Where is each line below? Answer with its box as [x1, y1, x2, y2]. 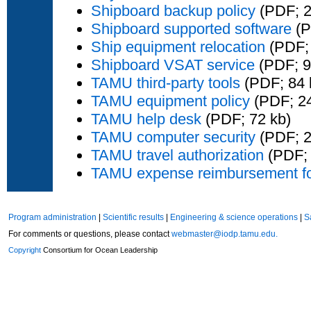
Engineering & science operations [170, 212, 298, 222]
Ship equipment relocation [91, 37, 265, 56]
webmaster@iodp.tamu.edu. [171, 229, 278, 239]
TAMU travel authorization [91, 146, 264, 164]
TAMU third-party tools [91, 74, 240, 92]
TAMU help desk [91, 110, 201, 128]
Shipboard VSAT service [91, 56, 255, 74]
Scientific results [103, 212, 164, 222]
